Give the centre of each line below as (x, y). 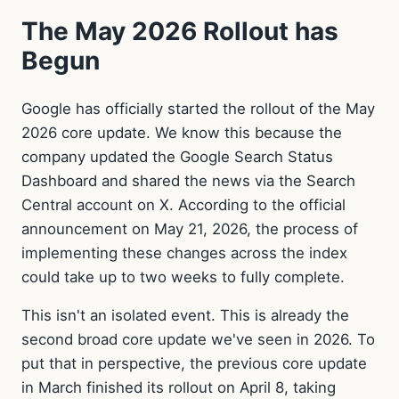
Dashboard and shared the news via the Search (188, 180)
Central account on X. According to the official (183, 204)
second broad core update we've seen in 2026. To (198, 340)
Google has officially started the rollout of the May (198, 108)
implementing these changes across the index (184, 252)
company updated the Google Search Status (177, 156)
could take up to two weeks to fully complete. (183, 277)
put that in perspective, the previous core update (194, 364)
